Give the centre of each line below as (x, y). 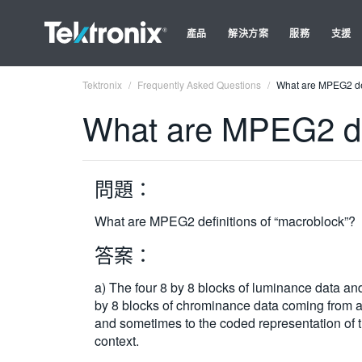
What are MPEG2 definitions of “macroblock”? (225, 221)
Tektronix (102, 84)
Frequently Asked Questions (199, 84)
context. (117, 341)
